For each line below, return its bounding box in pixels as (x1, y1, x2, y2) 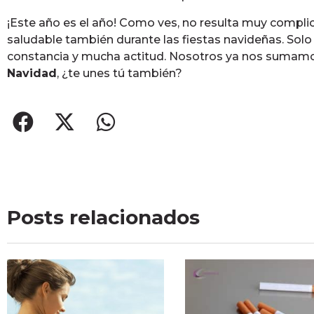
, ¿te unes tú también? (57, 66, 182, 80)
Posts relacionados (7, 205, 200, 230)
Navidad (7, 66, 57, 80)
